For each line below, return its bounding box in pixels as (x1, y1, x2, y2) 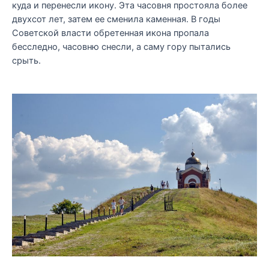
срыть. (12, 55, 41, 67)
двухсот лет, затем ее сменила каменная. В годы (12, 14, 220, 25)
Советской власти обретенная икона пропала (12, 28, 209, 39)
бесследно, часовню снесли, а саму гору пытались (12, 41, 231, 53)
